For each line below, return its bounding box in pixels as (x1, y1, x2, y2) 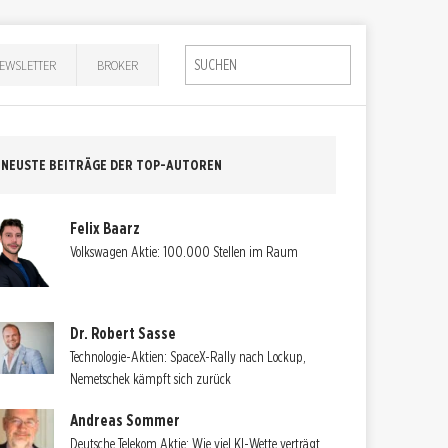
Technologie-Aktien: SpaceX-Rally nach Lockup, (70, 348, 307, 365)
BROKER (97, 56, 139, 73)
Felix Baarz (70, 218, 141, 238)
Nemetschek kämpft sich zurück (70, 370, 232, 387)
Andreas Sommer (70, 410, 181, 430)
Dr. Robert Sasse (70, 323, 177, 343)
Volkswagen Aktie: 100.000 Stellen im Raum (70, 243, 299, 260)
